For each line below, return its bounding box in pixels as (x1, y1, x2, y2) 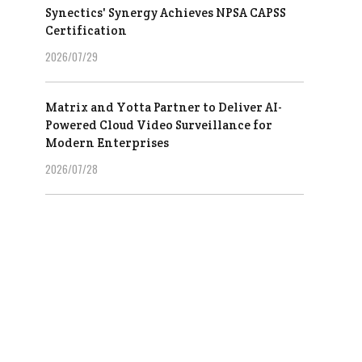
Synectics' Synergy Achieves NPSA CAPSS (45, 5, 286, 21)
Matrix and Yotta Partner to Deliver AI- (45, 99, 282, 116)
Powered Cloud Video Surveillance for (45, 117, 272, 133)
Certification (45, 23, 127, 39)
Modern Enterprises (45, 135, 169, 151)
